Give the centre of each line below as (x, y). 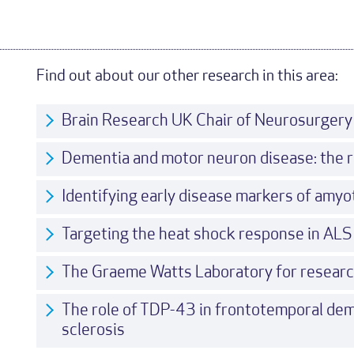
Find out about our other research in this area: (187, 77)
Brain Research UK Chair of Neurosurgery (207, 121)
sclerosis (93, 331)
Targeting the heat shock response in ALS (207, 235)
